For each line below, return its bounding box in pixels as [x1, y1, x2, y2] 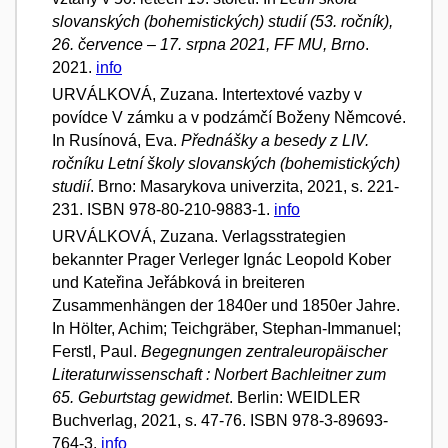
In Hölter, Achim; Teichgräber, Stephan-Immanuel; [52, 319, 401, 337]
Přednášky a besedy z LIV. [181, 131, 369, 149]
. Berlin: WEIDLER [229, 388, 361, 406]
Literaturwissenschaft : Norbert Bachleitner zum [52, 365, 386, 383]
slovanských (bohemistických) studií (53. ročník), [52, 12, 393, 30]
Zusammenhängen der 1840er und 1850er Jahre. [52, 296, 400, 314]
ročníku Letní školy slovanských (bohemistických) [52, 154, 400, 172]
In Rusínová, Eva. [52, 131, 181, 149]
